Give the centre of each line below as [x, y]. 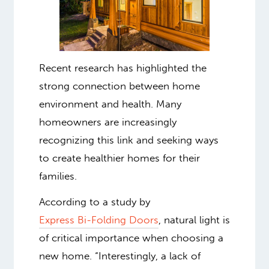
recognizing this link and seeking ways [128, 140]
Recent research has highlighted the [122, 68]
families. [58, 176]
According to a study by [94, 202]
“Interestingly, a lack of [147, 256]
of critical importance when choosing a [131, 238]
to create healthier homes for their [119, 158]
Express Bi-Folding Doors [98, 220]
